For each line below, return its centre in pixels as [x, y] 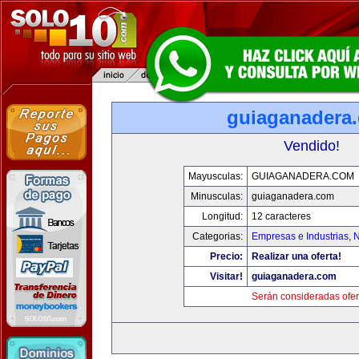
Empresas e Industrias [300, 236]
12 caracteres [281, 216]
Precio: [226, 256]
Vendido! [312, 146]
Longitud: [222, 216]
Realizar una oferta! [296, 256]
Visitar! [226, 276]
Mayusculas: [215, 176]
